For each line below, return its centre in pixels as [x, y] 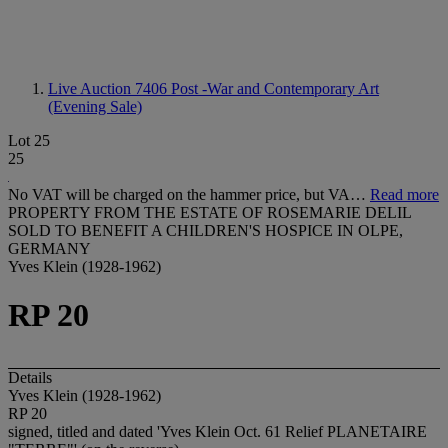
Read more [404, 194]
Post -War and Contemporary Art [275, 88]
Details [30, 377]
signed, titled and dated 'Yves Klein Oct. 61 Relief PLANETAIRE [217, 431]
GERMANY [49, 248]
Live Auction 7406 [109, 88]
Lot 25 [29, 140]
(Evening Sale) [95, 106]
